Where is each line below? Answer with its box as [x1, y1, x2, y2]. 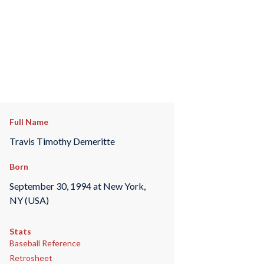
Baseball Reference [9, 238, 81, 249]
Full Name [9, 117, 48, 127]
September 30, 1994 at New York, [9, 180, 146, 192]
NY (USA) [9, 194, 49, 206]
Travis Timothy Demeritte [9, 135, 115, 147]
